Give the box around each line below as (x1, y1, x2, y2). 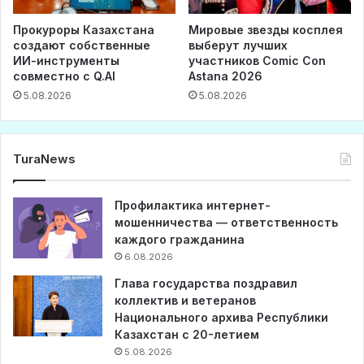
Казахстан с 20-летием (115, 327, 259, 342)
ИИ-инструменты (13, 54, 119, 68)
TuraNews (13, 151, 76, 167)
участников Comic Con (188, 54, 326, 68)
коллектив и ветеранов (115, 293, 256, 308)
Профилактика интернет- (115, 198, 271, 213)
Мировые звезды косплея (188, 23, 343, 37)
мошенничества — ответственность (115, 215, 338, 230)
